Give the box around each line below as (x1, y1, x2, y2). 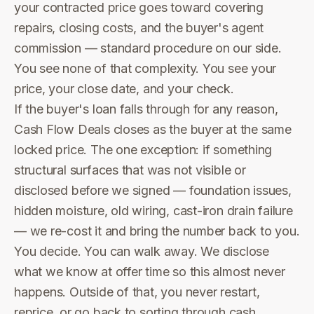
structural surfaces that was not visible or (14, 163, 246, 177)
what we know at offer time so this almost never (14, 264, 285, 279)
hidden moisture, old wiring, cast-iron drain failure (14, 203, 293, 218)
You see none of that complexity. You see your (14, 61, 277, 76)
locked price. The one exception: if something (14, 142, 273, 157)
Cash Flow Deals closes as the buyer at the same (14, 122, 292, 137)
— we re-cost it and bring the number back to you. (14, 224, 300, 238)
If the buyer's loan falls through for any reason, (14, 102, 278, 116)
